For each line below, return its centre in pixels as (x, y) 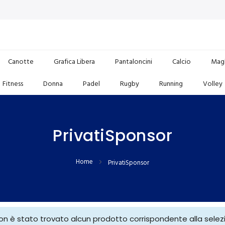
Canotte (21, 61)
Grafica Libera (74, 61)
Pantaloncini (133, 61)
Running (171, 83)
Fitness (13, 83)
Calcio (181, 61)
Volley (213, 83)
